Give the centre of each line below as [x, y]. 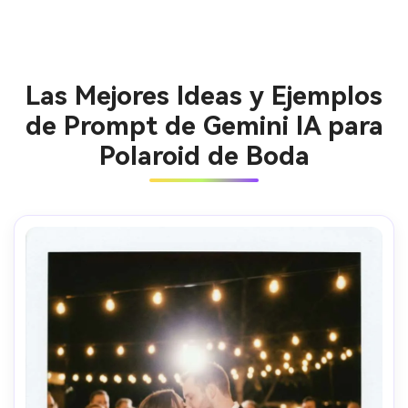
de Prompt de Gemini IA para [204, 126]
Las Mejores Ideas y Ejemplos [204, 96]
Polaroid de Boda [204, 156]
